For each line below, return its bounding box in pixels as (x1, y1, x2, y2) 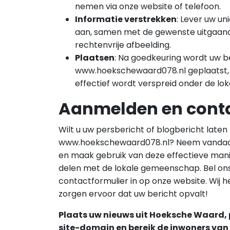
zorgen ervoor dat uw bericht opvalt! (59, 188, 208, 200)
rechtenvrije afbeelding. (75, 39, 171, 51)
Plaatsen (75, 52, 114, 64)
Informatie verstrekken (75, 13, 177, 25)
